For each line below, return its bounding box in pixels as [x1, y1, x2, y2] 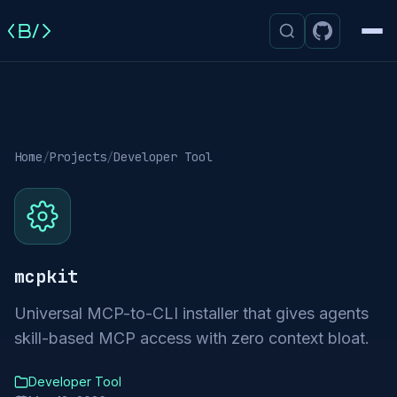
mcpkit [14, 265, 78, 288]
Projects [50, 149, 106, 165]
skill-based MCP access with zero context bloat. [14, 329, 370, 347]
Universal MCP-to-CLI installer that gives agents [14, 304, 369, 323]
